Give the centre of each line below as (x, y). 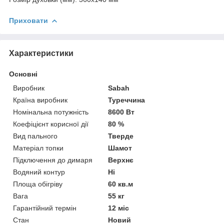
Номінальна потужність (51, 112)
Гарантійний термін (45, 208)
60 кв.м (121, 184)
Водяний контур (39, 172)
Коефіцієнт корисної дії (51, 124)
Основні (23, 74)
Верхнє (121, 160)
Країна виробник (40, 100)
